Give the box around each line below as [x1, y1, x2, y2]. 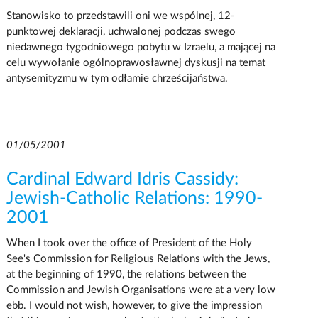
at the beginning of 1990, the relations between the [6, 268, 246, 280]
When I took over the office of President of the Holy [6, 237, 252, 248]
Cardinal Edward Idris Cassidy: [6, 170, 238, 188]
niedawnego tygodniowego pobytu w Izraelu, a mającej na [6, 41, 275, 53]
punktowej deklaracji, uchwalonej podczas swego [6, 26, 236, 37]
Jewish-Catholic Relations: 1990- [6, 189, 263, 207]
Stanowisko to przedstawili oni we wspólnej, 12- [6, 10, 235, 21]
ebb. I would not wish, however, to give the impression [6, 300, 262, 311]
